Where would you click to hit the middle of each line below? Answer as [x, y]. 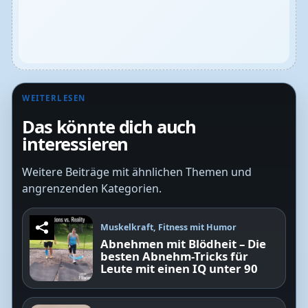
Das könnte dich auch [109, 126]
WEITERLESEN [54, 98]
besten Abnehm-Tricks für [175, 256]
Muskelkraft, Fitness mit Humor [169, 227]
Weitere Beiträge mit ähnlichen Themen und [137, 172]
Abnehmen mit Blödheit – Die [184, 243]
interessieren [75, 144]
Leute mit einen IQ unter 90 [179, 268]
